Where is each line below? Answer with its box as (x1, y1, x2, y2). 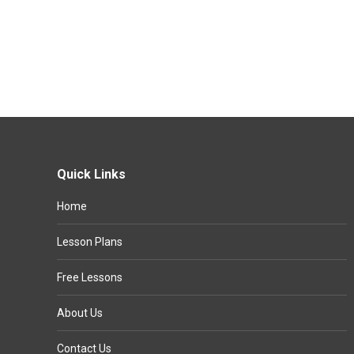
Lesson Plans (57, 235, 122, 248)
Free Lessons (57, 271, 122, 284)
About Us (57, 307, 103, 319)
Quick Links (57, 167, 126, 182)
